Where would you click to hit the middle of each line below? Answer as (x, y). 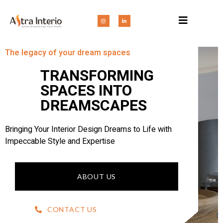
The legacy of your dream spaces (68, 53)
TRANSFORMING (97, 76)
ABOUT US (97, 176)
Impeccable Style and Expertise (60, 141)
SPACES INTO (86, 91)
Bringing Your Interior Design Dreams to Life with (88, 129)
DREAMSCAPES (94, 106)
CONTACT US (72, 209)
